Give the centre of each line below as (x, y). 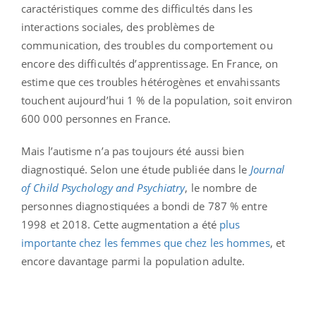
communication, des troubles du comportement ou (147, 45)
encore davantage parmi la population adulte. (133, 261)
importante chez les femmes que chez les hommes (146, 242)
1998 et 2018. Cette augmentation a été (120, 224)
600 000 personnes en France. (96, 118)
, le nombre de (221, 187)
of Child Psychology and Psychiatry (103, 187)
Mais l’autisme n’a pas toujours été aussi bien (133, 151)
